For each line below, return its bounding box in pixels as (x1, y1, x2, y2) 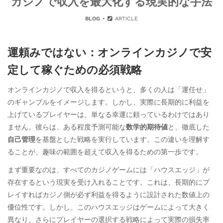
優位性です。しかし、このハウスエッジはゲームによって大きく (7, 203, 210, 212)
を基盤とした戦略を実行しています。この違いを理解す (35, 135, 210, 144)
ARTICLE (113, 15, 138, 22)
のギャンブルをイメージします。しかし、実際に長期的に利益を (7, 98, 210, 107)
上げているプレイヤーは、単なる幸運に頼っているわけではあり (7, 111, 210, 119)
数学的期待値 (126, 123, 168, 131)
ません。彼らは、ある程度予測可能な (7, 123, 126, 131)
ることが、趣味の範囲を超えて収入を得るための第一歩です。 (7, 148, 203, 156)
